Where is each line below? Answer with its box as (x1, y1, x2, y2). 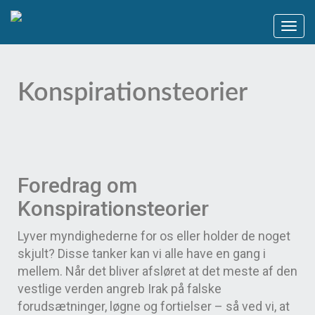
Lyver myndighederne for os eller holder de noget (18, 229, 290, 243)
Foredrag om (18, 173, 137, 198)
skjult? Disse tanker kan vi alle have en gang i (18, 246, 266, 261)
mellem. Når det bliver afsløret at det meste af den (18, 264, 297, 278)
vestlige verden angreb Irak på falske (18, 281, 221, 296)
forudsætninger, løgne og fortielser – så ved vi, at (18, 299, 290, 314)
